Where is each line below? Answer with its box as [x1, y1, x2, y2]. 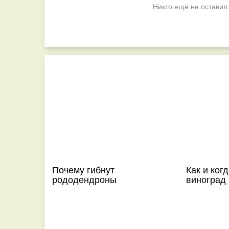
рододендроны [52, 172, 117, 186]
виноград [186, 172, 226, 186]
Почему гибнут [52, 163, 114, 176]
